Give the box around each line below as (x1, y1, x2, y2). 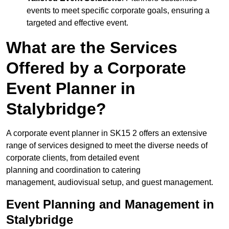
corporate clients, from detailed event (6, 153, 139, 163)
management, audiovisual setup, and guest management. (6, 178, 213, 187)
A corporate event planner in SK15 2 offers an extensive (6, 129, 207, 138)
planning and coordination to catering (6, 166, 141, 175)
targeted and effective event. (27, 18, 128, 28)
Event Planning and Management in (6, 197, 214, 212)
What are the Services (6, 38, 177, 57)
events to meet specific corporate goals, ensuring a (27, 6, 210, 15)
